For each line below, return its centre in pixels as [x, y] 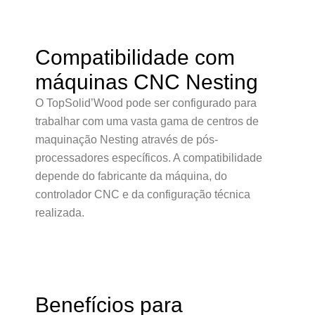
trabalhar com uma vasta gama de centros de [147, 121]
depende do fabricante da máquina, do [131, 176]
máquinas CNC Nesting [147, 82]
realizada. [60, 213]
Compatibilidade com [135, 57]
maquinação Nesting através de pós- [127, 140]
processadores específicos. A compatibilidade [149, 158]
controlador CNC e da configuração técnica [143, 194]
